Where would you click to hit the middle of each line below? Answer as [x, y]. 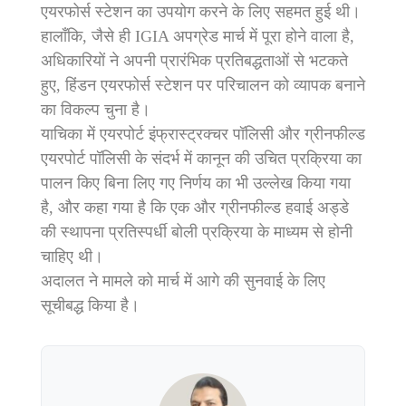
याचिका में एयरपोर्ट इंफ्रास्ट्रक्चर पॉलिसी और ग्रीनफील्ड [203, 134]
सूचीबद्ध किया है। [90, 305]
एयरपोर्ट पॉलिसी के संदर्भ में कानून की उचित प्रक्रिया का [201, 158]
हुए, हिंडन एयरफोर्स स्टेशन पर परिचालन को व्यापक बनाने [203, 85]
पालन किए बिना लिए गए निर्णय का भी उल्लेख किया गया [196, 183]
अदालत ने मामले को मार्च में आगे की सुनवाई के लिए [183, 280]
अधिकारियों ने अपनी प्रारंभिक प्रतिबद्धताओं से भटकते [194, 60]
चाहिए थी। [72, 256]
